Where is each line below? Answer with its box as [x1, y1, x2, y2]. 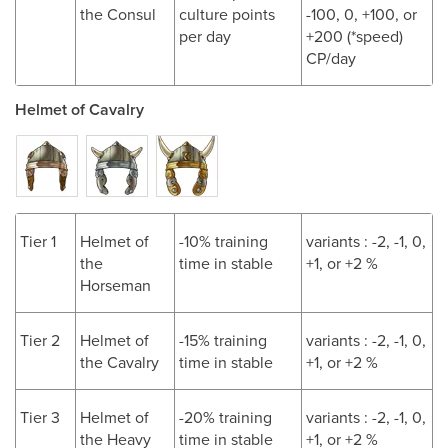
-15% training [179, 329, 267, 351]
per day [179, 25, 231, 47]
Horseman [80, 274, 151, 296]
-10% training [179, 230, 268, 252]
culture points [179, 3, 275, 25]
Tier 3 [20, 406, 60, 428]
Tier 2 [20, 329, 60, 351]
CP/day [306, 47, 356, 69]
